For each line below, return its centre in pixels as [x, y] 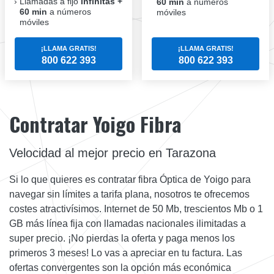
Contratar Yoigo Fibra [95, 124]
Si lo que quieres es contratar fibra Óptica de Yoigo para [130, 180]
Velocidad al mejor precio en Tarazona [113, 153]
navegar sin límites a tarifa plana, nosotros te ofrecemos [129, 194]
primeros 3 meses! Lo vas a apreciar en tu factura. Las [126, 253]
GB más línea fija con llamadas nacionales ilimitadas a [128, 224]
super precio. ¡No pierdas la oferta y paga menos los [122, 239]
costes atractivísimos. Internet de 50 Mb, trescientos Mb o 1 [136, 209]
